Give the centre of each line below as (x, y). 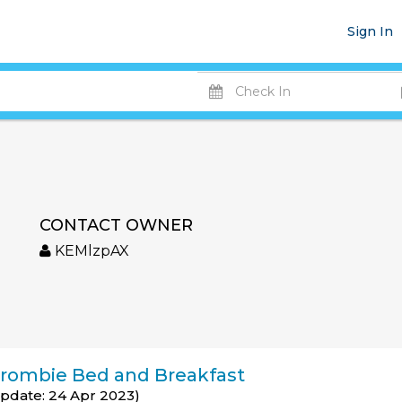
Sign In (370, 31)
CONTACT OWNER (116, 225)
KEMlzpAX (90, 251)
